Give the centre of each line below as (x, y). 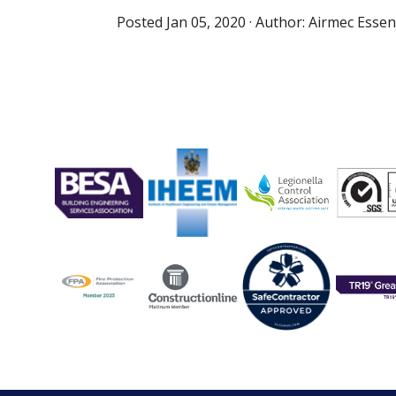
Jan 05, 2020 (208, 22)
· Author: (279, 22)
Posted (141, 22)
